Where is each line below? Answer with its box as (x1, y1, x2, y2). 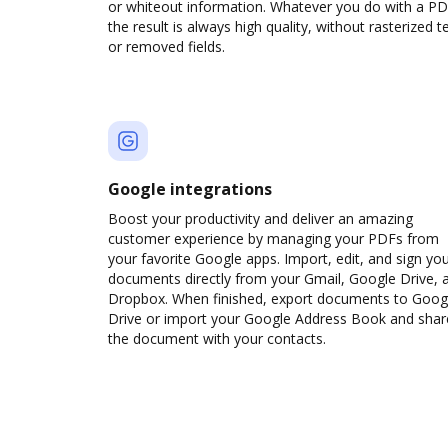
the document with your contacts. (108, 329, 326, 348)
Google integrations (108, 178, 272, 200)
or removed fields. (108, 37, 225, 56)
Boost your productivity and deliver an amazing (108, 209, 413, 228)
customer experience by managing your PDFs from (108, 229, 439, 248)
